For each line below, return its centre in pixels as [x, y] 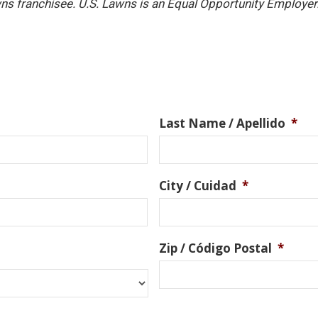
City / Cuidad [198, 186]
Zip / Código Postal [215, 248]
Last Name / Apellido [222, 124]
